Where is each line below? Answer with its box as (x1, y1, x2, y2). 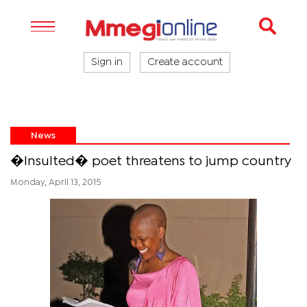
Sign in (91, 58, 123, 66)
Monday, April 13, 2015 (10, 179, 101, 186)
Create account (147, 58, 223, 66)
